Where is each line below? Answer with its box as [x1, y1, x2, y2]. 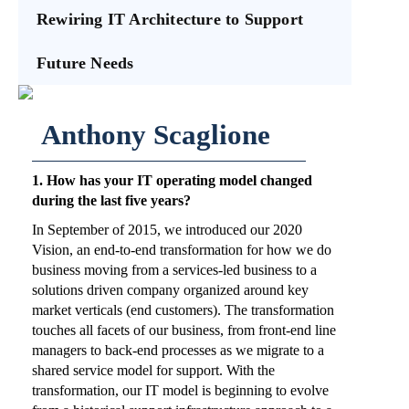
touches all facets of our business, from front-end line [32, 322, 336, 339]
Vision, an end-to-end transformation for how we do [32, 242, 331, 258]
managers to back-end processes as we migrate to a [32, 342, 324, 359]
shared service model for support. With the [32, 362, 275, 379]
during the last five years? [32, 193, 191, 209]
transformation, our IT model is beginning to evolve [32, 383, 329, 399]
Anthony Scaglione [41, 119, 270, 152]
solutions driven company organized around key [32, 282, 309, 299]
